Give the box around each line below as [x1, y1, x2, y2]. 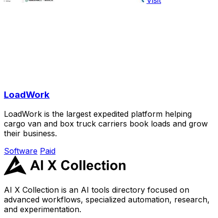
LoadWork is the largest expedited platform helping [4, 109, 192, 119]
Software [4, 146, 37, 156]
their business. [4, 128, 57, 139]
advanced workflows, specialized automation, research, [4, 195, 210, 205]
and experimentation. [4, 204, 81, 215]
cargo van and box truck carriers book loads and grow [4, 119, 208, 129]
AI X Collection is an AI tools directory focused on [4, 185, 189, 195]
